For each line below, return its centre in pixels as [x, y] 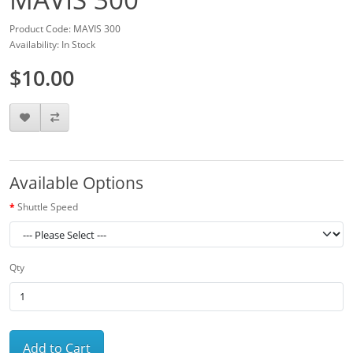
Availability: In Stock [52, 45]
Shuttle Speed [48, 207]
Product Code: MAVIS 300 [65, 29]
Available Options [76, 183]
